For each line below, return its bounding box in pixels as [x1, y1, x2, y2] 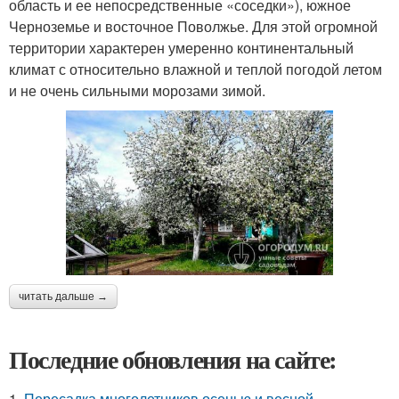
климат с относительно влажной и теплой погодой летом [9, 59, 382, 79]
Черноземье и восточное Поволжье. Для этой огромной [9, 16, 378, 37]
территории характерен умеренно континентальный [9, 37, 354, 58]
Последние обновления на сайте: [9, 340, 337, 378]
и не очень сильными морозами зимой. [9, 80, 265, 101]
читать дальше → [19, 289, 108, 303]
